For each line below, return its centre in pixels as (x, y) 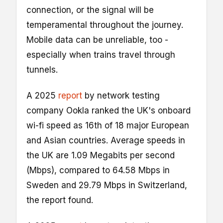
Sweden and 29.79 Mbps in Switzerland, (107, 185)
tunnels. (42, 69)
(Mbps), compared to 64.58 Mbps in (98, 170)
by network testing (121, 95)
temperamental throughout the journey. (105, 25)
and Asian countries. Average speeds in (106, 140)
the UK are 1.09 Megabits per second (101, 155)
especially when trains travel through (101, 55)
